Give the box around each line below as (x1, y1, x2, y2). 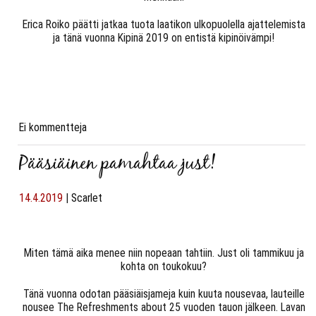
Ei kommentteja (19, 121, 87, 134)
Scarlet (71, 191, 102, 205)
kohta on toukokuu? (121, 260, 207, 273)
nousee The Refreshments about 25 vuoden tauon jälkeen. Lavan (22, 300, 305, 314)
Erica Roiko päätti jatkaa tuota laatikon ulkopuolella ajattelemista (22, 18, 305, 31)
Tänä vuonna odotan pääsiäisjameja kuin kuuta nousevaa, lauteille (23, 287, 305, 300)
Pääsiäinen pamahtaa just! (19, 149, 216, 179)
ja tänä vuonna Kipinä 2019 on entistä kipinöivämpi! (53, 31, 275, 44)
